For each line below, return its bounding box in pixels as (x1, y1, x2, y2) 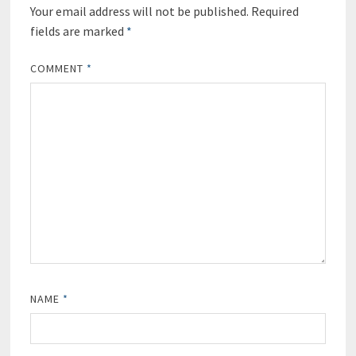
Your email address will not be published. (29, 3, 249, 20)
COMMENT (29, 61, 87, 76)
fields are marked (29, 23, 126, 40)
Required (250, 3, 299, 20)
